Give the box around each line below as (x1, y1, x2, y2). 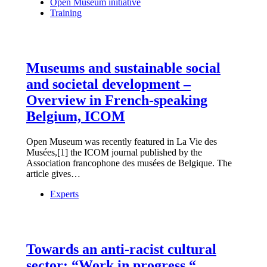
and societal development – (26, 76, 191, 92)
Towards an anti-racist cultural (26, 241, 216, 257)
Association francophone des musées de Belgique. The (26, 158, 232, 169)
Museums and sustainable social (26, 60, 221, 76)
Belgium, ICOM (26, 108, 125, 125)
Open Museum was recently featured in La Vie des (26, 136, 217, 147)
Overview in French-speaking (26, 92, 207, 108)
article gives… (26, 169, 80, 179)
